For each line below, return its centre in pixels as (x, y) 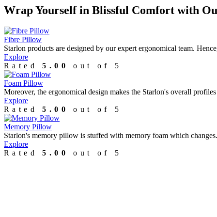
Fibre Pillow (23, 40)
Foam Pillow (23, 83)
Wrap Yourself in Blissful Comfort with (103, 10)
